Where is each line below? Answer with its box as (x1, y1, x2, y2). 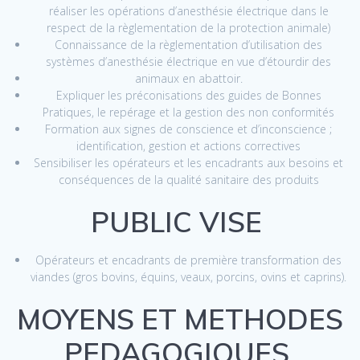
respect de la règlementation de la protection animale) (47, 20, 330, 36)
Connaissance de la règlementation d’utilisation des (55, 37, 322, 53)
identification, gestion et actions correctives (76, 138, 301, 154)
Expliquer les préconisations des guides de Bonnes (55, 88, 321, 104)
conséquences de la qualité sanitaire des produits (58, 172, 319, 188)
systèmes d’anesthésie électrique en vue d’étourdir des (46, 54, 331, 70)
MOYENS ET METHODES (17, 301, 343, 337)
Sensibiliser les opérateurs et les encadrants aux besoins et (34, 155, 343, 171)
